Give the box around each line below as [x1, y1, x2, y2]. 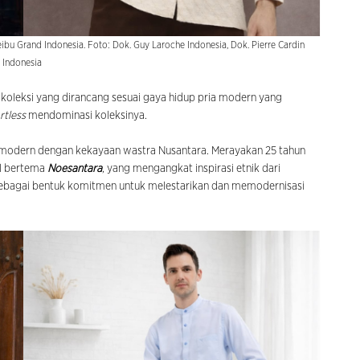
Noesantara [47, 162, 102, 174]
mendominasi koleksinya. [28, 109, 147, 121]
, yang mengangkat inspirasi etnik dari [102, 162, 280, 174]
